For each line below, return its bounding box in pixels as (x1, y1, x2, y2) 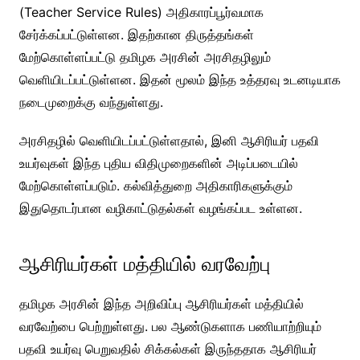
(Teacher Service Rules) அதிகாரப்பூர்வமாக (18, 3, 264, 20)
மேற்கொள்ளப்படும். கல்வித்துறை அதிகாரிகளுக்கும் (18, 177, 292, 194)
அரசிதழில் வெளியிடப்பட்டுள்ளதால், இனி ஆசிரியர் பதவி (18, 132, 319, 149)
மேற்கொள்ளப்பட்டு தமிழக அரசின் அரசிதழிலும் (18, 48, 271, 65)
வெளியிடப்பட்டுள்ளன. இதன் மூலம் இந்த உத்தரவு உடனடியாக (18, 71, 341, 88)
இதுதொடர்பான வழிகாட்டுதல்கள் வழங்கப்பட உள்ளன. (18, 199, 302, 216)
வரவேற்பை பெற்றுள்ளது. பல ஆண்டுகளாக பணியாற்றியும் (18, 317, 321, 334)
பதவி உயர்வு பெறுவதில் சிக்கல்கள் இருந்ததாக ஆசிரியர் (18, 340, 317, 357)
